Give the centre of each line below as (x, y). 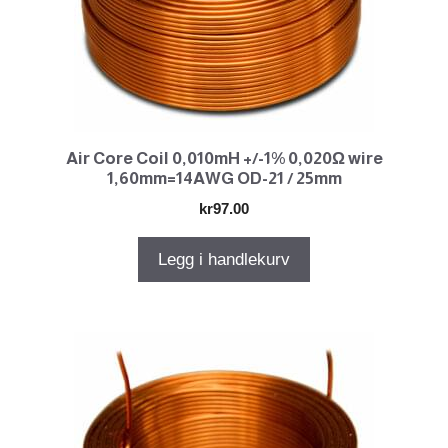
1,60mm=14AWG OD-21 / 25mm (224, 179)
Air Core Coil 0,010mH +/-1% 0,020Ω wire (224, 159)
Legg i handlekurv (224, 260)
